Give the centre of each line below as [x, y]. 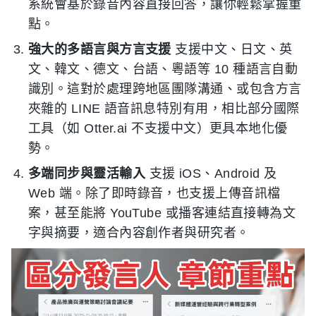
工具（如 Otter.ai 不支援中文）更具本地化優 [158, 129]
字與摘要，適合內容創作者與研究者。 [139, 233]
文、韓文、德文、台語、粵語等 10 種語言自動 [163, 69]
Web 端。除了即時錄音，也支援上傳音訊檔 [154, 194]
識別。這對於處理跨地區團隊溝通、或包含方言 [165, 89]
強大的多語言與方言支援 [100, 50]
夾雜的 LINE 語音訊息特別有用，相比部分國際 [164, 109]
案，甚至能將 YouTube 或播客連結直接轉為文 [162, 213]
